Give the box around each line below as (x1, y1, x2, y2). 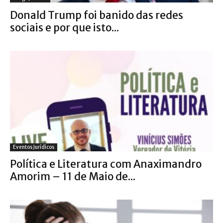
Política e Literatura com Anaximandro (10, 157, 202, 171)
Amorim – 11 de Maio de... (10, 169, 135, 183)
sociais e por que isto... (10, 21, 119, 35)
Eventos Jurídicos (13, 143, 54, 150)
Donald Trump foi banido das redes (10, 8, 183, 22)
